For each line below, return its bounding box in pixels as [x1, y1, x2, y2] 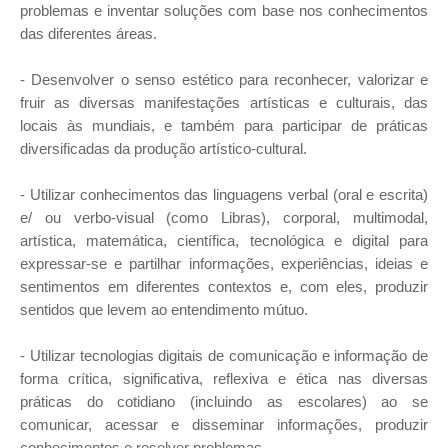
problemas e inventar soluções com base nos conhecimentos [20, 2, 428, 19]
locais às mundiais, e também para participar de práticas [20, 117, 428, 134]
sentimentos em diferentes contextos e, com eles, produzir [20, 278, 428, 295]
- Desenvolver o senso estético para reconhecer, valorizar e [20, 71, 428, 88]
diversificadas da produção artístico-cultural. [20, 140, 307, 157]
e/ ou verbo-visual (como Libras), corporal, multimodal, [20, 209, 428, 226]
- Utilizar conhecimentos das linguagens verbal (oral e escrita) [20, 186, 428, 203]
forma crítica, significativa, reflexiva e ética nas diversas [20, 370, 428, 387]
